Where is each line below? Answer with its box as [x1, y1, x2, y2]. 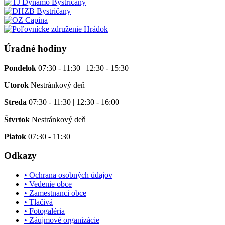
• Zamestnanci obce [24, 188, 86, 197]
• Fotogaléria [24, 206, 65, 215]
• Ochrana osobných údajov [24, 170, 113, 179]
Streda [4, 97, 27, 106]
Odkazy [4, 150, 37, 161]
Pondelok [4, 63, 36, 72]
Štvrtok [4, 115, 30, 124]
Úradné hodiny [4, 43, 67, 54]
